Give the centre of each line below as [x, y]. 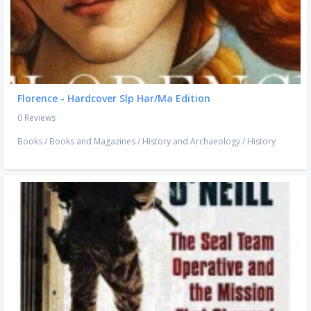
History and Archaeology [191, 142]
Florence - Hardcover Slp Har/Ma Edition [114, 99]
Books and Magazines [92, 142]
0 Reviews [36, 118]
